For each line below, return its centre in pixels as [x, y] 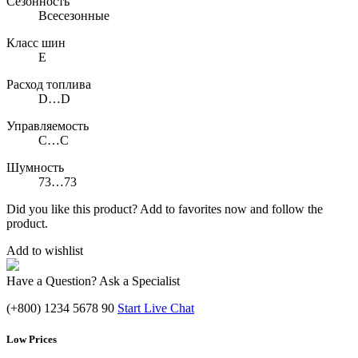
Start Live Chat [156, 308]
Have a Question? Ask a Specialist [93, 281]
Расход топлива [49, 85]
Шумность [35, 168]
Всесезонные [74, 16]
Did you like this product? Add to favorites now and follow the [165, 209]
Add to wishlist [45, 251]
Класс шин [36, 43]
